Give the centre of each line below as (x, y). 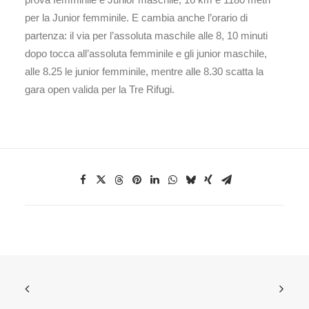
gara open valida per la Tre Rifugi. (101, 89)
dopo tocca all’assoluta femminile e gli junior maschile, (146, 53)
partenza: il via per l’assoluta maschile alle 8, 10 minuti (146, 36)
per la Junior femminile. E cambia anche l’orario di (136, 18)
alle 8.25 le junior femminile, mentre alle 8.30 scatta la (144, 71)
